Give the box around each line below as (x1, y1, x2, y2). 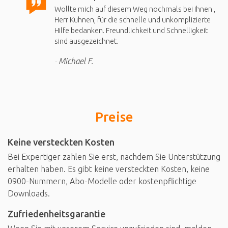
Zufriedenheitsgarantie (8, 208, 105, 219)
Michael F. (59, 56, 93, 66)
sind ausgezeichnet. (54, 37, 118, 45)
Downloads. (8, 188, 50, 198)
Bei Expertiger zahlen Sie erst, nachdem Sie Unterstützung (8, 152, 220, 161)
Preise (95, 109, 133, 124)
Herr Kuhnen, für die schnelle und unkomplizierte (54, 15, 211, 24)
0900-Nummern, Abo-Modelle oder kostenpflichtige (8, 176, 196, 186)
